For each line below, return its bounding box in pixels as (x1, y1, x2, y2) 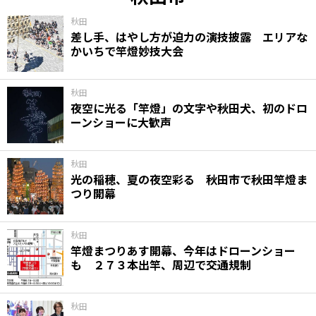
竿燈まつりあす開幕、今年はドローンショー (71, 241, 296, 259)
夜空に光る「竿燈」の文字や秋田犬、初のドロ (71, 99, 308, 116)
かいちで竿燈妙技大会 (71, 42, 183, 59)
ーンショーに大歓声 (71, 113, 171, 130)
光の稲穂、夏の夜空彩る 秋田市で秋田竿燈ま (71, 170, 308, 188)
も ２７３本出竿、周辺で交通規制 (71, 255, 251, 273)
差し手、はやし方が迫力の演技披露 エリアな (71, 28, 308, 45)
